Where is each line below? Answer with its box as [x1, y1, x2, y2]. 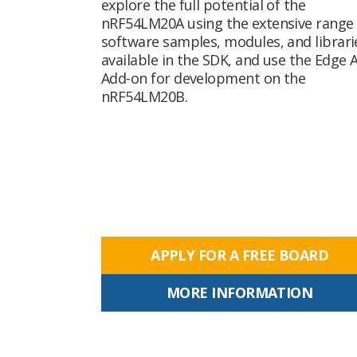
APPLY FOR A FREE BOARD [151, 245, 329, 265]
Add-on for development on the [101, 68, 306, 88]
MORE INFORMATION [166, 282, 313, 302]
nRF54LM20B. [101, 86, 188, 106]
